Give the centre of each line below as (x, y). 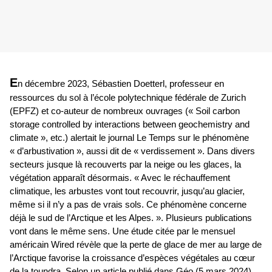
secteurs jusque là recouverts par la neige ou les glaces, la (125, 165)
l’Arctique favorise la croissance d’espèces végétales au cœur (132, 258)
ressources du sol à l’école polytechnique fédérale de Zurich (128, 98)
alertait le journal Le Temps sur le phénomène (160, 138)
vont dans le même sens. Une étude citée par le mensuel (122, 232)
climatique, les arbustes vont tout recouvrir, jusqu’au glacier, (127, 192)
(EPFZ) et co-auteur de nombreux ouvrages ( (99, 111)
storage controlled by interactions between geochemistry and (130, 125)
